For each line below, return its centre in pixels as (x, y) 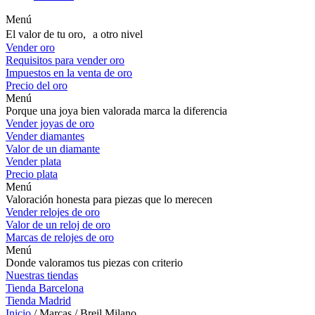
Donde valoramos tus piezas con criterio (94, 263)
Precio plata (32, 174)
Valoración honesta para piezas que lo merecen (109, 199)
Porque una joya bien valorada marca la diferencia (116, 111)
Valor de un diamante (53, 149)
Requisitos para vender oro (65, 60)
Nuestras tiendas (42, 275)
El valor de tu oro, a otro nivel (74, 34)
